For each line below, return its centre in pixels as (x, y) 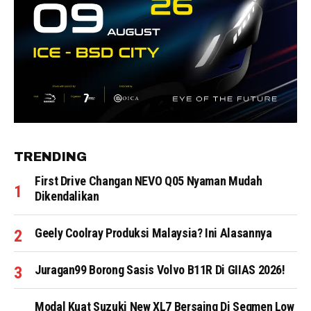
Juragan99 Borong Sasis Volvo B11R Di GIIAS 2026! (160, 270)
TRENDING (50, 157)
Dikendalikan (67, 196)
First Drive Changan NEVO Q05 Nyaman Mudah (149, 181)
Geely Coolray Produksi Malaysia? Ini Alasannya (153, 233)
